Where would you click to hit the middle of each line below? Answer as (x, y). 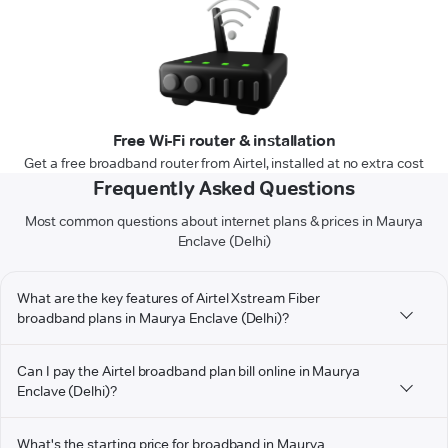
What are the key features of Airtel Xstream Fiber (168, 298)
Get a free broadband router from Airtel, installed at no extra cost (224, 163)
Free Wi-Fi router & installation (224, 141)
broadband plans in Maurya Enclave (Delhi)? (153, 318)
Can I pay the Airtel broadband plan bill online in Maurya (189, 371)
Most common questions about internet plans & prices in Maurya (224, 221)
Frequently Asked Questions (224, 188)
